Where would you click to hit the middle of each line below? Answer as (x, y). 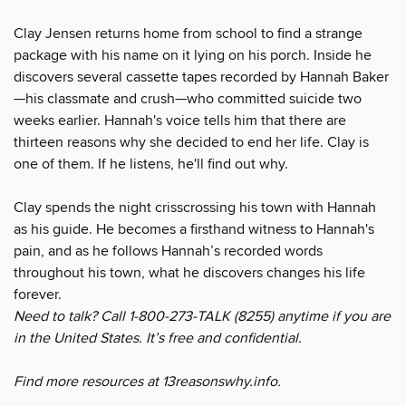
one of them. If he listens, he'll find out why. (151, 164)
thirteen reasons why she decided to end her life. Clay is (191, 142)
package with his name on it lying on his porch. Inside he (193, 55)
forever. (38, 294)
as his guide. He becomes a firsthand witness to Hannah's (194, 229)
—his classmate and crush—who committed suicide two (188, 98)
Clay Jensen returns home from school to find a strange (188, 33)
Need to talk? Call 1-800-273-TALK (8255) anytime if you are (202, 316)
